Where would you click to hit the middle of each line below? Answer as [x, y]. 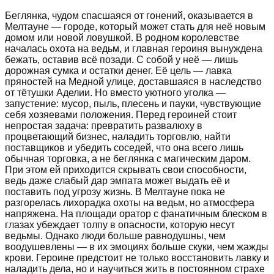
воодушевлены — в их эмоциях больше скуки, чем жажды [137, 246]
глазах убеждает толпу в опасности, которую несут [120, 224]
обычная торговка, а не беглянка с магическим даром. [128, 158]
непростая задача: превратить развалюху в [104, 125]
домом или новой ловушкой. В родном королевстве [122, 37]
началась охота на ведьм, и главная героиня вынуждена [134, 48]
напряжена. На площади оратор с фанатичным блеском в [136, 213]
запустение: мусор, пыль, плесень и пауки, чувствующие [133, 103]
